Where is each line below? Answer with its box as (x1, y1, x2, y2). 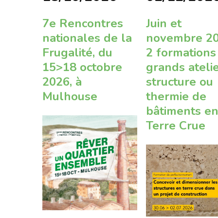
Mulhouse (42, 89, 97, 105)
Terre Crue (146, 118, 206, 134)
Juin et (146, 16, 182, 32)
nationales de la (42, 30, 132, 46)
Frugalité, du (42, 45, 112, 61)
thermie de (146, 89, 207, 105)
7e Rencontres (42, 16, 123, 32)
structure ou (146, 74, 214, 90)
